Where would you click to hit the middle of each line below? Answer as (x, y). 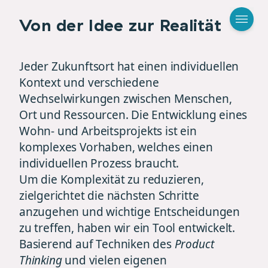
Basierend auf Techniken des (97, 244)
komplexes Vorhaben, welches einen (116, 147)
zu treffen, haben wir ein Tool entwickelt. (127, 228)
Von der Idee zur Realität (120, 25)
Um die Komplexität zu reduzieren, (112, 179)
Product (194, 244)
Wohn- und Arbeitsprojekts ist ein (108, 131)
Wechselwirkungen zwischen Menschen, (126, 99)
